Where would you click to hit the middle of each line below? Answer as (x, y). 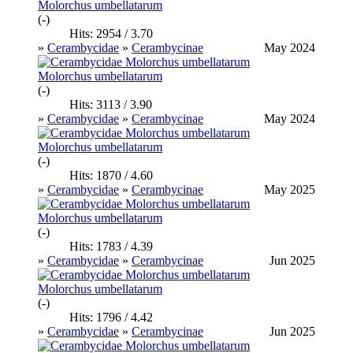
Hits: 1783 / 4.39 (111, 246)
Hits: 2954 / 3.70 (111, 33)
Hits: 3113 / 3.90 (111, 104)
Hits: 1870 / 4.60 (111, 175)
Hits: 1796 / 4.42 (111, 317)
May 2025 (290, 189)
